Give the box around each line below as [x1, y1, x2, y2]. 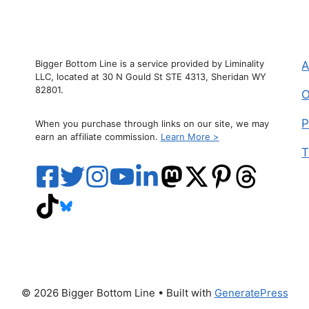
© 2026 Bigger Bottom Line [21, 286, 155, 299]
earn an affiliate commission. [34, 130, 161, 142]
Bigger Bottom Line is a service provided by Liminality [34, 57, 264, 69]
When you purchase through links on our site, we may [34, 117, 269, 129]
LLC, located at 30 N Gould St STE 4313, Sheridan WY [34, 70, 266, 82]
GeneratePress [214, 286, 288, 299]
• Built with [154, 286, 215, 299]
